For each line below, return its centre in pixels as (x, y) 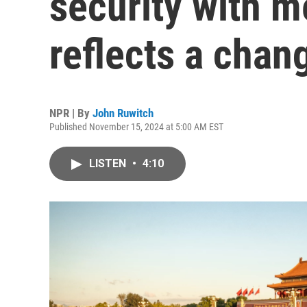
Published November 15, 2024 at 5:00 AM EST (136, 127)
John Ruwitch (123, 113)
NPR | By (71, 113)
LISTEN (109, 163)
